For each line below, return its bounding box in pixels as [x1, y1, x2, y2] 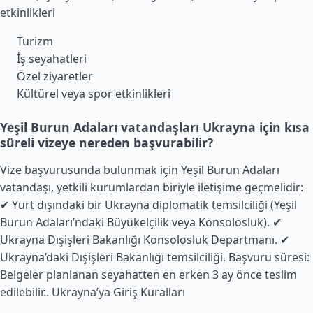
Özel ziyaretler [17, 68, 93, 84]
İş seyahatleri [17, 51, 87, 66]
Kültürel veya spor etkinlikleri [17, 86, 170, 101]
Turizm [17, 34, 53, 49]
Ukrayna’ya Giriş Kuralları [52, 284, 185, 300]
